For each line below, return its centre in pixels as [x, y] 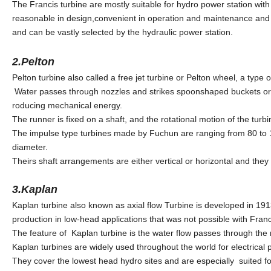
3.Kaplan [35, 190]
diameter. [31, 147]
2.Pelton [33, 62]
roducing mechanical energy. [68, 106]
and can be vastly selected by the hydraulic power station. [122, 32]
